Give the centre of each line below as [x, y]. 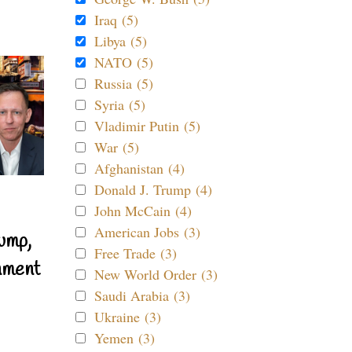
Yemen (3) [125, 338]
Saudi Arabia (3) [142, 295]
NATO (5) [124, 62]
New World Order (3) [156, 274]
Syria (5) [120, 104]
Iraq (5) [116, 20]
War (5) [117, 147]
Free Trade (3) [136, 253]
